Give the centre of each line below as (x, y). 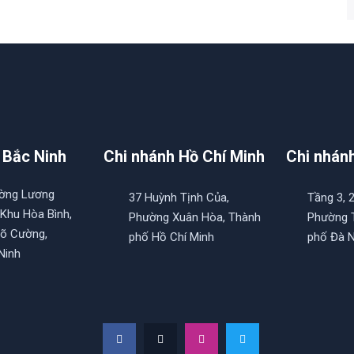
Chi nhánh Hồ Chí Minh (184, 156)
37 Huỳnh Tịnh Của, (179, 198)
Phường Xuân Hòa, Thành (195, 217)
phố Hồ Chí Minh (171, 237)
